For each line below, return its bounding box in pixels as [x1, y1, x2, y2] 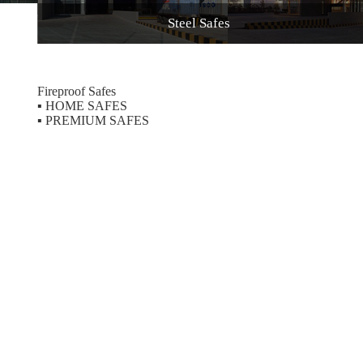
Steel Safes [167, 15, 230, 31]
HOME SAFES [42, 98, 128, 113]
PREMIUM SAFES [42, 113, 150, 127]
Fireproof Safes [37, 83, 117, 98]
